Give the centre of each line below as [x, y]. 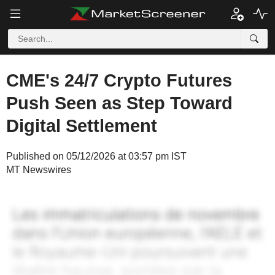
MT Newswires [39, 170]
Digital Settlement [82, 126]
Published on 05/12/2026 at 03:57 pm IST [96, 156]
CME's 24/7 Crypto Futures [119, 80]
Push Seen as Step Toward [119, 103]
